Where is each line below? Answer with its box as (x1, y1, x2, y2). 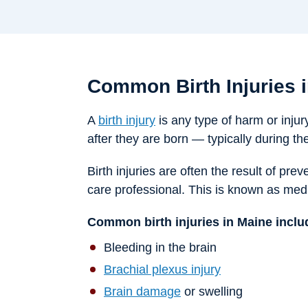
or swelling (181, 285, 243, 299)
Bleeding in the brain (104, 241, 217, 255)
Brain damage (104, 285, 181, 299)
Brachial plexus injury (104, 263, 221, 277)
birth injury (98, 113, 155, 128)
